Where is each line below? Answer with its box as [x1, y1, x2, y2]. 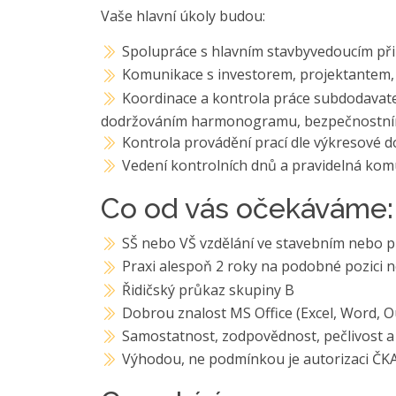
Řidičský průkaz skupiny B [122, 279, 295, 300]
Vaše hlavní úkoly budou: [101, 6, 265, 27]
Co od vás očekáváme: [101, 192, 393, 225]
